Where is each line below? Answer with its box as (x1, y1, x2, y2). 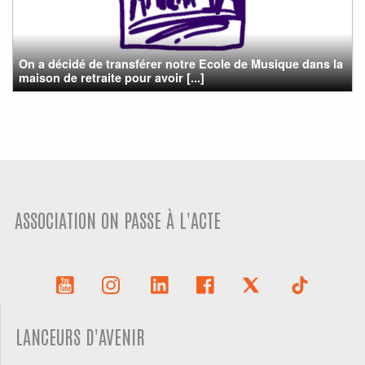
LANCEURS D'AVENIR (15, 324, 146, 349)
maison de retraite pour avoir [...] (19, 69, 205, 86)
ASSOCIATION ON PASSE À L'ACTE (15, 208, 222, 232)
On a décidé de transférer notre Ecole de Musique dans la (19, 55, 344, 73)
